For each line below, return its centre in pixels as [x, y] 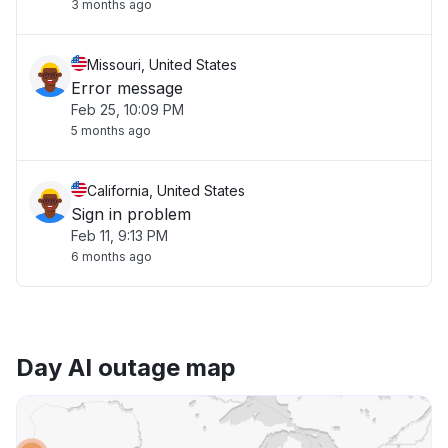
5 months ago [111, 130]
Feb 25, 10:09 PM [127, 109]
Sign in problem [131, 214]
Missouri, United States [162, 64]
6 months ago [111, 256]
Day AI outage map [126, 367]
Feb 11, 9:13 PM [119, 235]
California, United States [166, 190]
